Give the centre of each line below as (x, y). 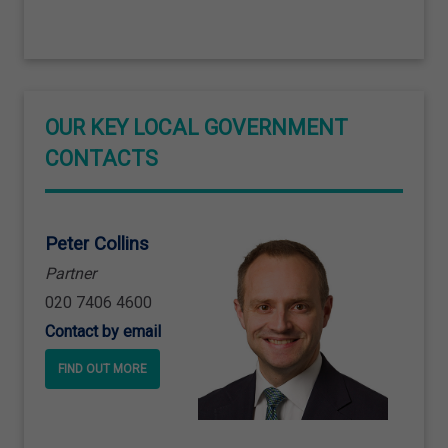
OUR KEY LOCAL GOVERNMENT (196, 127)
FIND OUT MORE (102, 368)
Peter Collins (97, 243)
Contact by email (103, 332)
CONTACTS (101, 158)
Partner (70, 274)
